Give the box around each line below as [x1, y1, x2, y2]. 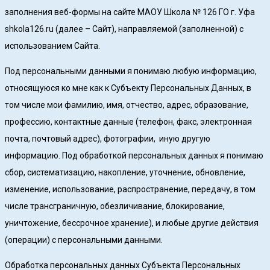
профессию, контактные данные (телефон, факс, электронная [5, 117, 252, 127]
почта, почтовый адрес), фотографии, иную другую [5, 134, 210, 144]
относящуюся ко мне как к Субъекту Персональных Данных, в [5, 83, 251, 93]
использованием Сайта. [5, 41, 100, 51]
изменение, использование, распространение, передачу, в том [5, 184, 256, 195]
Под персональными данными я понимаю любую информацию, [5, 66, 257, 77]
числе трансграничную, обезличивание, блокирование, [5, 201, 225, 212]
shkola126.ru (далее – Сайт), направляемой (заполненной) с [5, 24, 243, 34]
